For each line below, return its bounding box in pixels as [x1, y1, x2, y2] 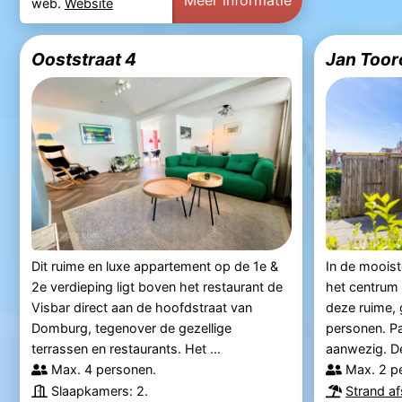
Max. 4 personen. [50, 362, 156, 378]
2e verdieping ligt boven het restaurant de [31, 279, 283, 295]
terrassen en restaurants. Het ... [31, 341, 221, 357]
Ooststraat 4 [31, 48, 136, 70]
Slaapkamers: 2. [50, 383, 148, 399]
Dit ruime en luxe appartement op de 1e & [31, 258, 278, 275]
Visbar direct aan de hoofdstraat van [31, 300, 252, 316]
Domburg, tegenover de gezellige [31, 320, 232, 336]
